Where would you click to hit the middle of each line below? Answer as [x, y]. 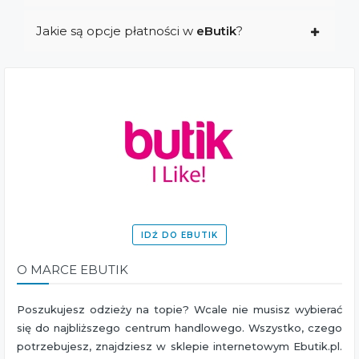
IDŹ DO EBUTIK [179, 236]
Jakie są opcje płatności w [116, 31]
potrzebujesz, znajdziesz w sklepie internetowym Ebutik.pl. [179, 346]
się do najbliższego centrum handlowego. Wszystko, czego [179, 327]
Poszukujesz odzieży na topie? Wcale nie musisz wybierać [179, 309]
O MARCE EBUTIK [73, 270]
